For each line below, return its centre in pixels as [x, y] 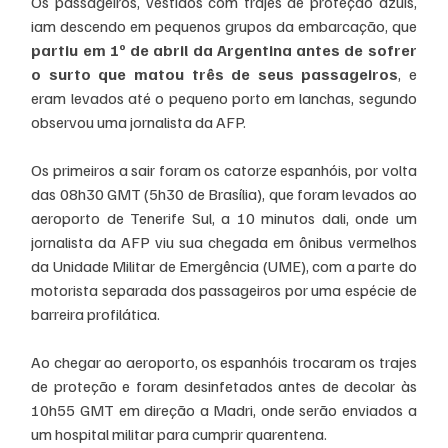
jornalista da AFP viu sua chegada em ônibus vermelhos [224, 241]
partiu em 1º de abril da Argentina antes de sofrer [224, 49]
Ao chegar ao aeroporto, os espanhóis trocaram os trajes [224, 361]
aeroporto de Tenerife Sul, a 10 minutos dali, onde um [224, 217]
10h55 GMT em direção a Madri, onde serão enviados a [224, 409]
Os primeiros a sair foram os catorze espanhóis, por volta [224, 169]
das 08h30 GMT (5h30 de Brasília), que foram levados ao [224, 193]
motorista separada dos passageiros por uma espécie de [224, 289]
